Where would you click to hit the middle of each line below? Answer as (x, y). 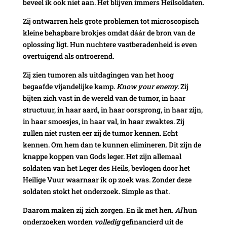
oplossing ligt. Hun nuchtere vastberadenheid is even (110, 44)
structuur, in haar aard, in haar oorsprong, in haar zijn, (112, 109)
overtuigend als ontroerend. (68, 56)
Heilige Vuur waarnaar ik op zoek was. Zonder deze (107, 179)
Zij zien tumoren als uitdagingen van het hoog (98, 74)
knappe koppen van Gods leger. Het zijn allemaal (102, 156)
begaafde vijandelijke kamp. (69, 86)
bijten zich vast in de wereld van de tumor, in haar (104, 98)
